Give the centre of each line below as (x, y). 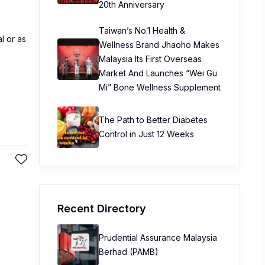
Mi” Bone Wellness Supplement (160, 87)
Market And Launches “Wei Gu (158, 73)
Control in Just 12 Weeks (146, 134)
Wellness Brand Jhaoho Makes (159, 45)
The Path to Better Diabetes (153, 120)
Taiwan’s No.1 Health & (142, 30)
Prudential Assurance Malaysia (158, 237)
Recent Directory (102, 209)
